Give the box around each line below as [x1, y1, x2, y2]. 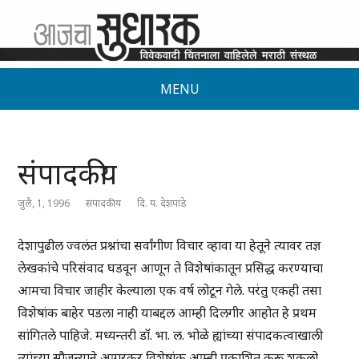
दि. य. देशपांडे [137, 196, 188, 211]
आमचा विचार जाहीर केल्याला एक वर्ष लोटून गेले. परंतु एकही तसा [18, 281, 322, 300]
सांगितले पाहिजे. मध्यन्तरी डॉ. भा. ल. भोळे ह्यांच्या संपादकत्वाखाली [18, 326, 324, 345]
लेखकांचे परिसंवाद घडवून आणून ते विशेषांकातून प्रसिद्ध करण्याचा [18, 259, 324, 277]
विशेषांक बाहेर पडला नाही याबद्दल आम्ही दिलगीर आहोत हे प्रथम [18, 304, 317, 322]
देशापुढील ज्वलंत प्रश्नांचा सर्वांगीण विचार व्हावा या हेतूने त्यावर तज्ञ [18, 236, 321, 255]
